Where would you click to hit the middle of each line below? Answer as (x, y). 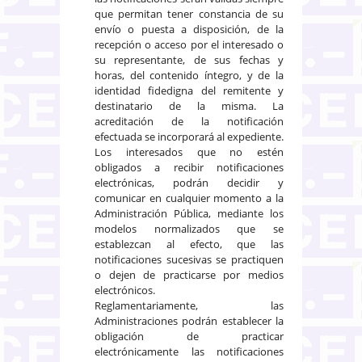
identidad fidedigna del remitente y (189, 90)
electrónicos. (125, 290)
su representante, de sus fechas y (189, 59)
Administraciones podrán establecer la (189, 320)
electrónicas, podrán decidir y (189, 182)
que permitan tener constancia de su (189, 13)
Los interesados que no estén (189, 152)
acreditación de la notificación (189, 121)
